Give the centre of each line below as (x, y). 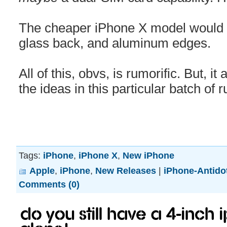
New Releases (126, 171)
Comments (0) (49, 184)
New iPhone (148, 155)
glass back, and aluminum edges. (115, 43)
